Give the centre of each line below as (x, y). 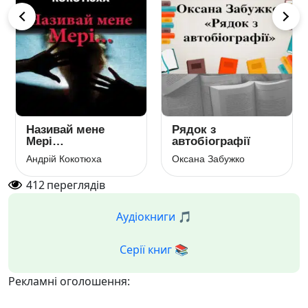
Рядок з (194, 130)
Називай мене (65, 130)
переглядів (76, 185)
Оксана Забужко (208, 159)
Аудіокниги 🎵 (154, 217)
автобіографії (211, 141)
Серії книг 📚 (154, 250)
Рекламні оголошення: (69, 281)
